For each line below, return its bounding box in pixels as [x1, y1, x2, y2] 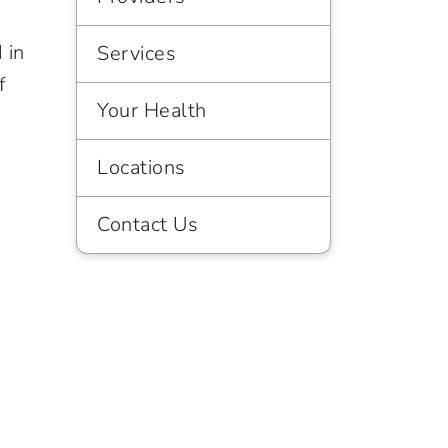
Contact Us [97, 211, 198, 238]
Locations [97, 154, 186, 181]
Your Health [97, 97, 207, 124]
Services [97, 40, 176, 67]
